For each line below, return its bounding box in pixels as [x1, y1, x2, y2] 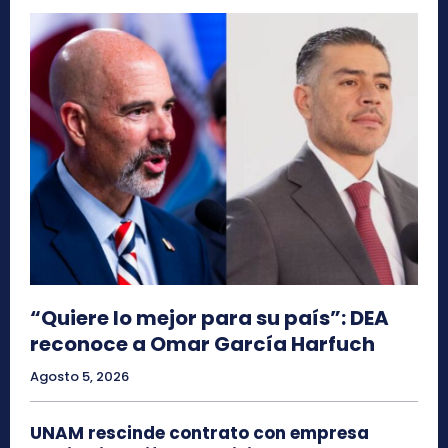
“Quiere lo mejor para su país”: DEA [30, 303, 389, 332]
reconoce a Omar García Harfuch [30, 329, 375, 358]
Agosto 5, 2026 [30, 366, 129, 386]
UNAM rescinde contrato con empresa [30, 420, 369, 445]
